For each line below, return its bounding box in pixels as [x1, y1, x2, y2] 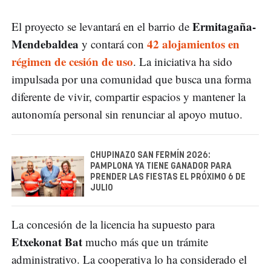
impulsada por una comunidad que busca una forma [11, 71, 251, 87]
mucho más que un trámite [82, 234, 208, 250]
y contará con [79, 36, 147, 52]
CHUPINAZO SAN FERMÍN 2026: [90, 151, 211, 160]
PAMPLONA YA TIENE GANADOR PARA [90, 162, 232, 171]
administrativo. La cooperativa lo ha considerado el [11, 252, 247, 267]
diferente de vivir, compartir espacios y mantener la [11, 89, 246, 105]
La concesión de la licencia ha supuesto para [11, 217, 215, 232]
